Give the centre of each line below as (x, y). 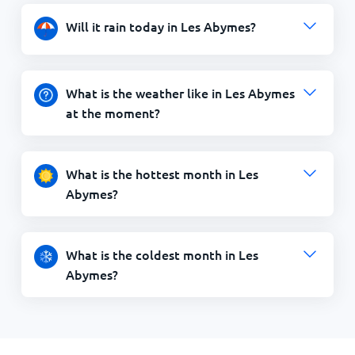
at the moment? (113, 113)
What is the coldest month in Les (162, 254)
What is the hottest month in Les (162, 174)
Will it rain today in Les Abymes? (160, 26)
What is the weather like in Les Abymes (180, 93)
